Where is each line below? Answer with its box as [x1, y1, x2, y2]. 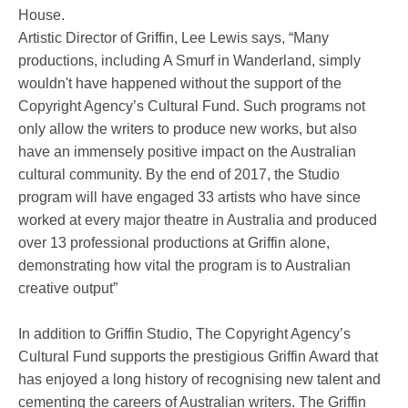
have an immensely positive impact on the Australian [18, 143, 356, 159]
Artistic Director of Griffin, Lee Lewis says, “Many [18, 29, 329, 46]
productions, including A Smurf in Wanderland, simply [18, 52, 361, 68]
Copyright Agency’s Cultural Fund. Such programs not [18, 97, 365, 114]
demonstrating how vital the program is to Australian [18, 257, 351, 273]
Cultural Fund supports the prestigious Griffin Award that [18, 348, 378, 364]
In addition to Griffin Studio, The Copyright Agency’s [18, 325, 351, 342]
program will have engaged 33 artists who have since [18, 189, 361, 205]
